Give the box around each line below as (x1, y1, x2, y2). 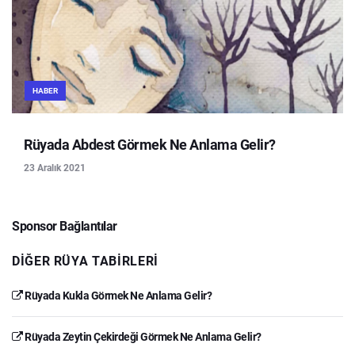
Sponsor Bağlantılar (12, 218, 117, 234)
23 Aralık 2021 (24, 162, 86, 174)
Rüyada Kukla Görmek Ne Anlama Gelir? (22, 288, 212, 302)
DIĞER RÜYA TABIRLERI (12, 253, 158, 269)
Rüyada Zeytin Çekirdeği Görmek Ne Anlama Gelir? (22, 330, 261, 343)
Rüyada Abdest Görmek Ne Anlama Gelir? (24, 136, 276, 153)
